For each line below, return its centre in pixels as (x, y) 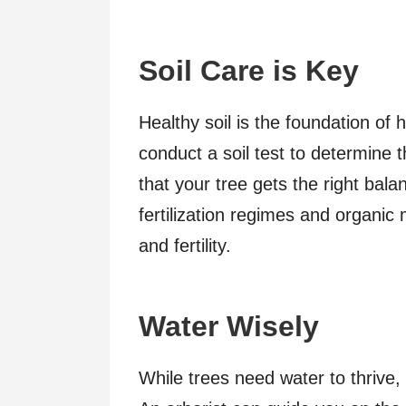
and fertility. (185, 245)
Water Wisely (229, 326)
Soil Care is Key (249, 70)
